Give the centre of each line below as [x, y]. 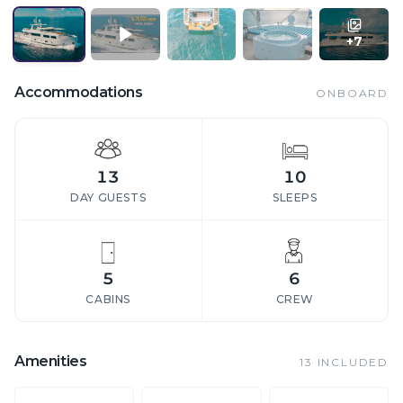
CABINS [108, 299]
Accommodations [79, 92]
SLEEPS [295, 197]
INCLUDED [350, 362]
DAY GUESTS [108, 197]
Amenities [51, 361]
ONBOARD [352, 93]
